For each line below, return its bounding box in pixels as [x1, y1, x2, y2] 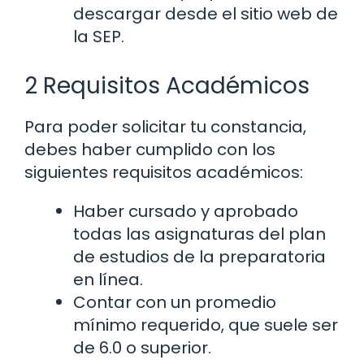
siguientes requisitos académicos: [24, 160, 303, 184]
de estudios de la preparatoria [73, 245, 326, 268]
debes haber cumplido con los [24, 137, 275, 161]
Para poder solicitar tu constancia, [24, 115, 306, 138]
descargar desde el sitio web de [73, 2, 338, 25]
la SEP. [73, 24, 124, 48]
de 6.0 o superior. [73, 336, 211, 359]
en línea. [73, 267, 143, 291]
